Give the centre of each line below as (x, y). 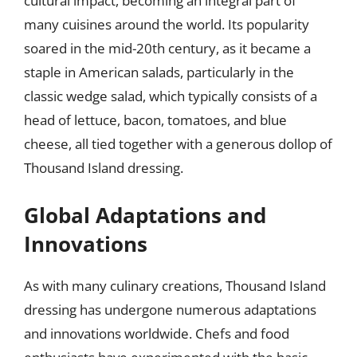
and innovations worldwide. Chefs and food (157, 333)
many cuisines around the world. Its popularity (167, 24)
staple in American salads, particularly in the (159, 72)
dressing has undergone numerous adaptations (170, 309)
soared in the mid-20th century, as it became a (167, 48)
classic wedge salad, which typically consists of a (171, 96)
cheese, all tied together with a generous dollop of (178, 144)
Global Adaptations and (145, 215)
